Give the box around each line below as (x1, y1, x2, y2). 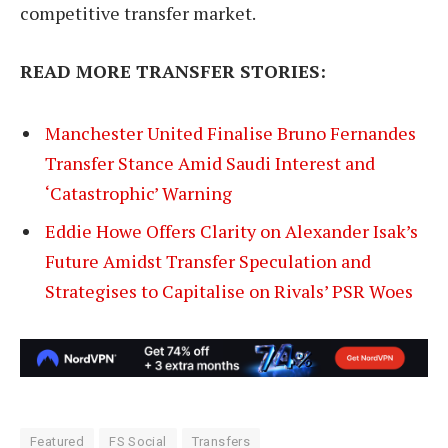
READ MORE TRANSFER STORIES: (20, 59, 326, 84)
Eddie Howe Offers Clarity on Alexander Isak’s (45, 219, 418, 244)
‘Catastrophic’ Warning (45, 181, 232, 206)
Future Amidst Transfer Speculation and (45, 249, 371, 274)
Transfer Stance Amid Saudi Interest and (45, 151, 375, 176)
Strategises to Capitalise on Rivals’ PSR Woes (45, 279, 413, 304)
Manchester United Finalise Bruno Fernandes (45, 121, 416, 146)
